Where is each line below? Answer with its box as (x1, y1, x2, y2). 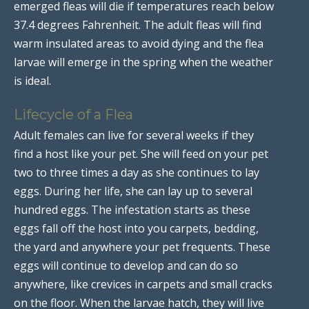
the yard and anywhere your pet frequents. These (14, 239, 270, 255)
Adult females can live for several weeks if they (14, 127, 254, 143)
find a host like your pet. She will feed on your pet (14, 146, 268, 161)
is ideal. (14, 72, 51, 88)
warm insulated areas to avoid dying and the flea (14, 35, 263, 51)
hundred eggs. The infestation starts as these (14, 201, 250, 217)
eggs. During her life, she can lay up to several (14, 183, 252, 199)
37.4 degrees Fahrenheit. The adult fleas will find (14, 17, 261, 32)
